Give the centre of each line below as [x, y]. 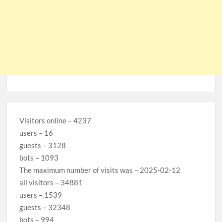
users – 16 [36, 133]
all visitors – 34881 [51, 183]
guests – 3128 [43, 145]
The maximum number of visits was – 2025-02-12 [100, 170]
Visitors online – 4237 [55, 121]
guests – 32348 [45, 207]
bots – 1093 [39, 158]
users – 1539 [41, 195]
